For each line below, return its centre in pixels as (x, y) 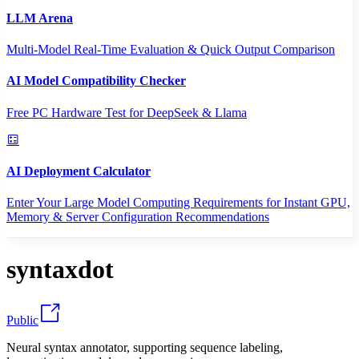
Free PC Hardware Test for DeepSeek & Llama (127, 112)
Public (22, 320)
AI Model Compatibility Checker (96, 81)
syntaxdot (60, 270)
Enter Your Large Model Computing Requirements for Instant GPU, (178, 203)
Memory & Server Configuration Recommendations (138, 217)
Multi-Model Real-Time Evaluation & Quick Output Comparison (171, 49)
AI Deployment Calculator (79, 171)
